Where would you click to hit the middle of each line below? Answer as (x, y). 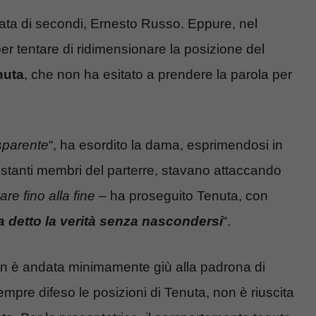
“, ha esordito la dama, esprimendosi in (166, 145)
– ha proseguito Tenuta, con (182, 196)
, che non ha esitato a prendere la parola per (158, 74)
